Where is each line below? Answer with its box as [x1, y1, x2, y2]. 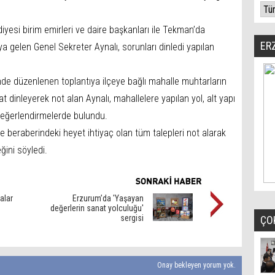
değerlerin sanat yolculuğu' [50, 203, 144, 213]
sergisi [120, 213, 144, 223]
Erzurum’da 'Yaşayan [72, 193, 144, 203]
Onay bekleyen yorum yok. [155, 261, 236, 269]
